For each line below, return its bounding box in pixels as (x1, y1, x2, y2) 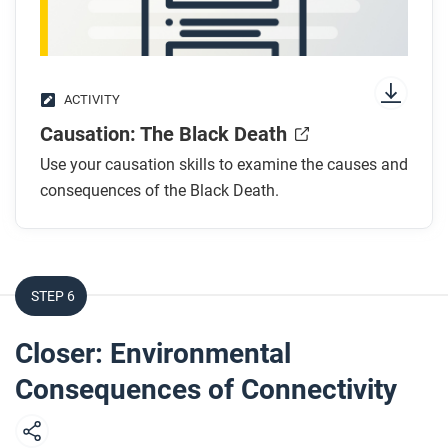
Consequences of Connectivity (15, 373, 397, 406)
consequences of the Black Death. (40, 181, 279, 200)
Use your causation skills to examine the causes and (40, 155, 408, 174)
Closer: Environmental (15, 337, 291, 370)
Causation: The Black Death (40, 122, 287, 146)
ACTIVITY (64, 92, 120, 107)
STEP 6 (31, 288, 75, 304)
